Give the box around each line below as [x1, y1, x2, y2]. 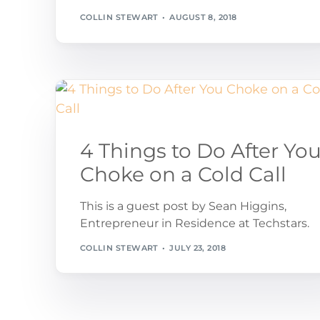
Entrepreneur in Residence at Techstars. [79, 216, 309, 231]
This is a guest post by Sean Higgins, [79, 199, 286, 214]
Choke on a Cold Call [79, 162, 286, 187]
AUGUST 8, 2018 [169, 12, 237, 23]
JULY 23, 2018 [169, 242, 226, 253]
